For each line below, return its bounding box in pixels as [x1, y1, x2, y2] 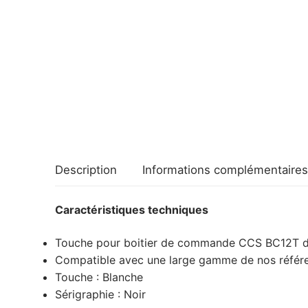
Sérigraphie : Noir [55, 287, 146, 301]
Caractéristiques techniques [55, 203, 208, 217]
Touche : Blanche [55, 269, 143, 284]
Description [55, 163, 117, 177]
